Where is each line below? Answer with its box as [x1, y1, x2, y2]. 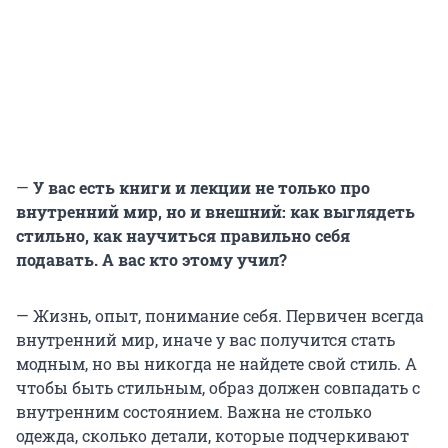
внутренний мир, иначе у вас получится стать [16, 329, 395, 351]
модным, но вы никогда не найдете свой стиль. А [16, 353, 417, 375]
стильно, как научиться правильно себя [16, 225, 350, 247]
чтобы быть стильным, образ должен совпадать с [16, 377, 420, 399]
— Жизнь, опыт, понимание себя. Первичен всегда [16, 305, 424, 327]
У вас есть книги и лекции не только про [29, 177, 370, 199]
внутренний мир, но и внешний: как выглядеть [16, 201, 415, 223]
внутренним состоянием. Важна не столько [16, 401, 372, 423]
